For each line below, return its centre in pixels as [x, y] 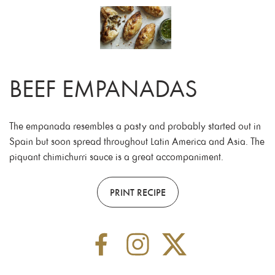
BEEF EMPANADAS [103, 87]
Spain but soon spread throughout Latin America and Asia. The [137, 141]
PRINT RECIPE [137, 192]
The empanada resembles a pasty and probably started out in [135, 126]
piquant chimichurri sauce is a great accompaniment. [116, 156]
